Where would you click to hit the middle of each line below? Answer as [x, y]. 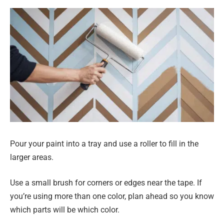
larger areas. [32, 157]
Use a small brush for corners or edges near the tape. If [106, 183]
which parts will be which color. [65, 210]
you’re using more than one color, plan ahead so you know [112, 196]
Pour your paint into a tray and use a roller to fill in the [104, 143]
